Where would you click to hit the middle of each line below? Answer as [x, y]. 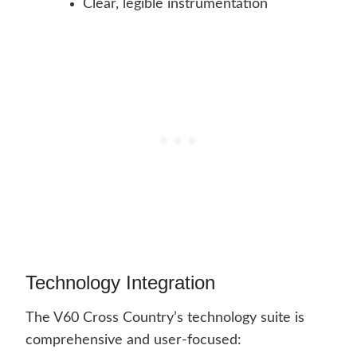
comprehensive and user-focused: [133, 341]
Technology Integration [120, 283]
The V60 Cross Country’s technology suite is [165, 318]
